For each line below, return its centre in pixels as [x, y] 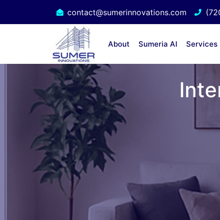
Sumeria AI [158, 44]
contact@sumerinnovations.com [127, 12]
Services [202, 44]
